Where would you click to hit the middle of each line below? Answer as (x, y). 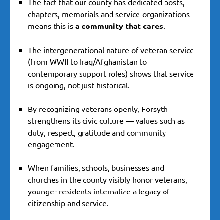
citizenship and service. (68, 203)
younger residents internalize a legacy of (99, 191)
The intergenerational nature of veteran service (111, 50)
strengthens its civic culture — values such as (106, 121)
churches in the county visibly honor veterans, (108, 179)
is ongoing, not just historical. (79, 85)
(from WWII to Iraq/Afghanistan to (87, 62)
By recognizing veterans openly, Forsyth (98, 109)
